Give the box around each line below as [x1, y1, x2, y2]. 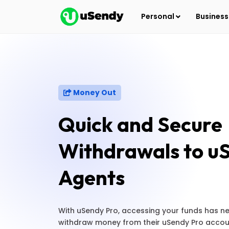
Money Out [72, 87, 116, 98]
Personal [141, 11, 176, 21]
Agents [58, 165, 125, 190]
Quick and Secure [58, 111, 222, 137]
